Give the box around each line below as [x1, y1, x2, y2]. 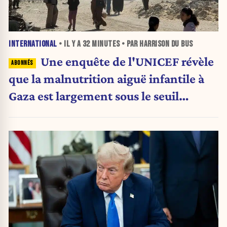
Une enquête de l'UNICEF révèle [40, 54, 214, 68]
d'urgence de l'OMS [9, 105, 116, 120]
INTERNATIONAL [9, 39, 57, 49]
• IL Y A [57, 39, 83, 49]
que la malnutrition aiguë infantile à [9, 71, 204, 86]
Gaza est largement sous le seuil [9, 88, 179, 103]
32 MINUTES [82, 39, 120, 49]
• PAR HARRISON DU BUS [120, 39, 193, 49]
